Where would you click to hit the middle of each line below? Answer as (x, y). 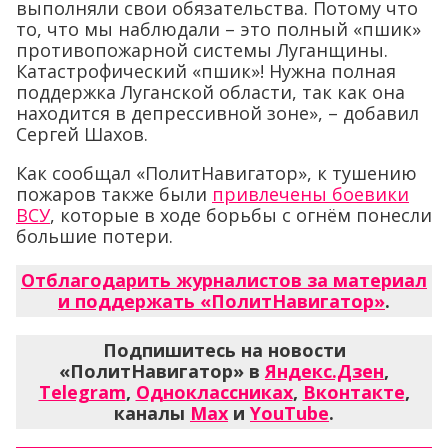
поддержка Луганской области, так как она (210, 92)
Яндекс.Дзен (324, 371)
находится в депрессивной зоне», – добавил (217, 113)
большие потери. (94, 236)
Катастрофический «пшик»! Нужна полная (206, 71)
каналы (152, 413)
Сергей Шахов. (82, 134)
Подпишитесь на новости (224, 350)
